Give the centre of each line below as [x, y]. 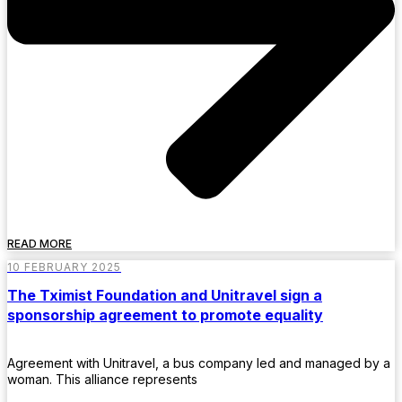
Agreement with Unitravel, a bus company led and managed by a [199, 363]
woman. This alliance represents [102, 380]
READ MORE [39, 243]
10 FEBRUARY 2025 [64, 267]
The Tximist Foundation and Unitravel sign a [165, 295]
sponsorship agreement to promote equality [165, 315]
